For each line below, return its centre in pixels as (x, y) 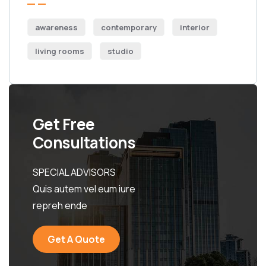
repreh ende (60, 205)
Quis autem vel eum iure (84, 189)
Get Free (64, 124)
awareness (56, 27)
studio (121, 51)
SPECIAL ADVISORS (74, 172)
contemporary (129, 27)
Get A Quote (76, 239)
